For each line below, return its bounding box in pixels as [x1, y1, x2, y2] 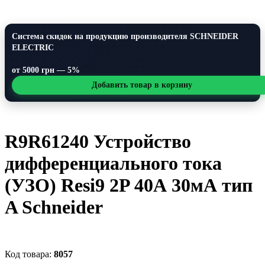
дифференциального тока [5, 153, 222, 174]
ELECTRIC [12, 43, 54, 52]
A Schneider [5, 196, 103, 218]
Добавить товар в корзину [92, 80, 192, 89]
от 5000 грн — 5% [12, 66, 80, 75]
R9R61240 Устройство [5, 131, 191, 153]
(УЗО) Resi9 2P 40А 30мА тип [5, 174, 253, 196]
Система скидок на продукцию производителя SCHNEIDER [12, 32, 238, 41]
